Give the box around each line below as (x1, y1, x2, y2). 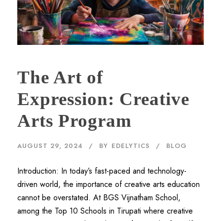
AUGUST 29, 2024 (17, 141, 83, 150)
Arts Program (17, 110, 132, 131)
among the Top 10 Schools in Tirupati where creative (17, 205, 193, 217)
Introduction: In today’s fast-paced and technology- (17, 165, 186, 177)
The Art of (17, 67, 103, 87)
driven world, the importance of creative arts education (17, 178, 200, 190)
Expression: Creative (17, 88, 189, 109)
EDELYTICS (111, 141, 150, 150)
